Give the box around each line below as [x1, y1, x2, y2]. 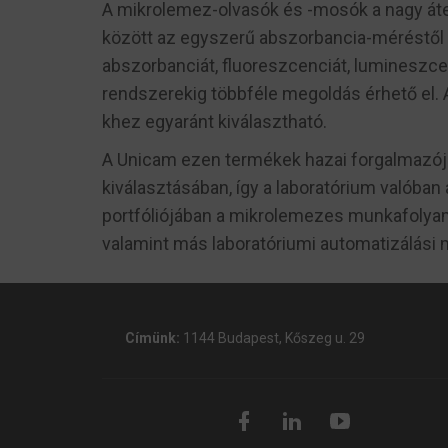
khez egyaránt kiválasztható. [102, 111, 327, 132]
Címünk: [124, 330, 180, 346]
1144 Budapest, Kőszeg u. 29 [182, 330, 365, 346]
